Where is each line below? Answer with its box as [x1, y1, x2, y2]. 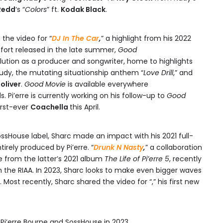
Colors [25, 4, 47, 14]
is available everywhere [66, 79, 148, 89]
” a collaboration [145, 142, 202, 152]
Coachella [30, 102, 70, 112]
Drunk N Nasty [94, 142, 143, 152]
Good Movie [24, 79, 66, 89]
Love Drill [143, 68, 173, 78]
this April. [70, 102, 100, 112]
